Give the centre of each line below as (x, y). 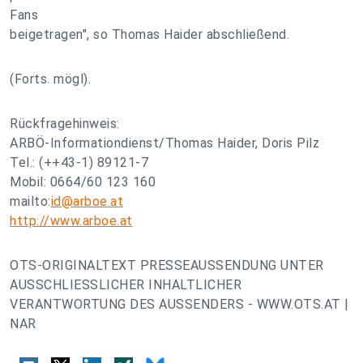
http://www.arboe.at (71, 221)
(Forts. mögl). (50, 79)
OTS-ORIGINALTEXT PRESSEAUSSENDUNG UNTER (167, 265)
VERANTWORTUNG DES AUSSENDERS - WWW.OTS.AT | (179, 304)
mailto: (30, 201)
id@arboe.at (87, 201)
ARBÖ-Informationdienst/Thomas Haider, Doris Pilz (164, 143)
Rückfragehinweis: (65, 124)
